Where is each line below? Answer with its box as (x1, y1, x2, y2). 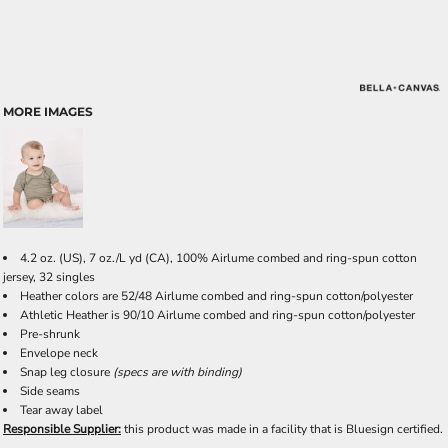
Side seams (20, 383, 80, 400)
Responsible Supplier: (3, 421, 121, 438)
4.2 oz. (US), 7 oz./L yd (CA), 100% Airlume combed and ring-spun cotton (20, 250, 417, 267)
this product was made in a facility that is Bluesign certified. (121, 421, 443, 438)
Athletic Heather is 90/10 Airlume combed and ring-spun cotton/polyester (20, 307, 415, 324)
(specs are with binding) (113, 364, 242, 381)
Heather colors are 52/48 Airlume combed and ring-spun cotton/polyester (20, 288, 413, 305)
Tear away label (20, 402, 103, 419)
